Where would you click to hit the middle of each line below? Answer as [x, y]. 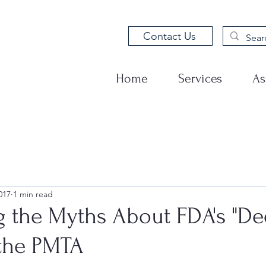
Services [200, 78]
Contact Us [169, 36]
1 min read [33, 194]
